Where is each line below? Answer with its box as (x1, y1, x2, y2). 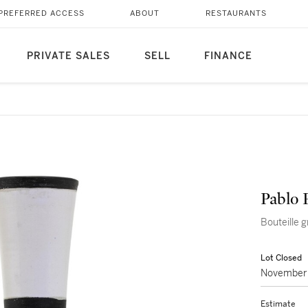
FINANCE (203, 50, 252, 62)
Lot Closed (261, 252, 302, 263)
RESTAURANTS (205, 9, 267, 18)
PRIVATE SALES (26, 50, 110, 62)
